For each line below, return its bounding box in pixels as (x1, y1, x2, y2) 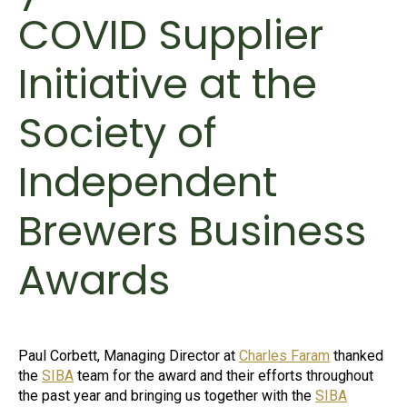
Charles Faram (239, 347, 330, 365)
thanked (330, 347, 383, 365)
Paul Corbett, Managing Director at (18, 347, 239, 365)
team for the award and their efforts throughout (74, 367, 373, 385)
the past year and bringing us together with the (18, 387, 315, 405)
